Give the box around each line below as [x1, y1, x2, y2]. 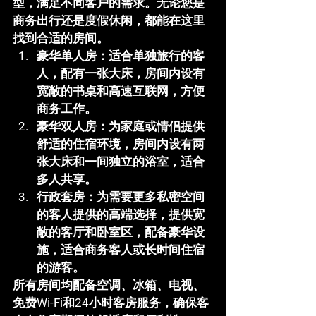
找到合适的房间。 [13, 31, 109, 45]
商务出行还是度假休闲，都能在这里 [13, 13, 205, 28]
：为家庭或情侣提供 [97, 119, 205, 133]
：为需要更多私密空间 [85, 190, 205, 204]
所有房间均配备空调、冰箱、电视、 [13, 278, 205, 292]
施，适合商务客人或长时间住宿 [37, 243, 205, 257]
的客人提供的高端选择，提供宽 [37, 207, 205, 221]
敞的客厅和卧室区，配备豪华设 [37, 225, 205, 239]
